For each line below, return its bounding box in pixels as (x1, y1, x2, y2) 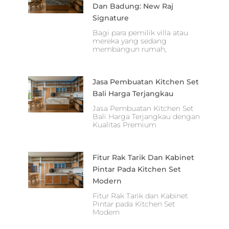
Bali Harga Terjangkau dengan (93, 111, 200, 121)
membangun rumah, (93, 44, 167, 54)
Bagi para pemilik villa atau (93, 28, 189, 37)
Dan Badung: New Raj (93, 1, 174, 11)
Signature (93, 13, 129, 22)
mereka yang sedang (93, 36, 167, 45)
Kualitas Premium (93, 120, 157, 129)
